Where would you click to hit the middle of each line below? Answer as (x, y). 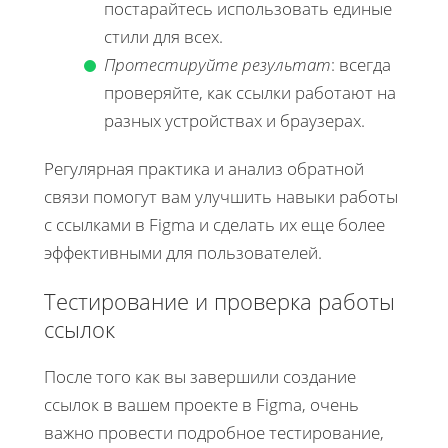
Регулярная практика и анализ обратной (204, 169)
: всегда (361, 65)
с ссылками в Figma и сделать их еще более (214, 225)
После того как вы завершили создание (200, 377)
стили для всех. (163, 37)
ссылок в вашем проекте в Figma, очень (201, 405)
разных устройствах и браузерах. (234, 121)
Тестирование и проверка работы (219, 301)
